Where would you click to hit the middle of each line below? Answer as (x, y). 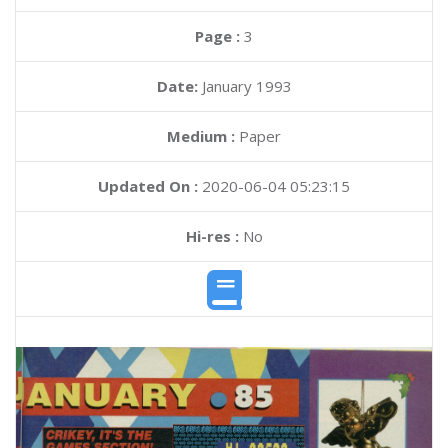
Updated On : (148, 186)
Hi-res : (212, 236)
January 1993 (246, 86)
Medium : (201, 136)
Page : (219, 36)
